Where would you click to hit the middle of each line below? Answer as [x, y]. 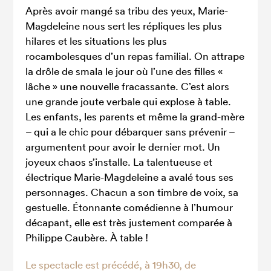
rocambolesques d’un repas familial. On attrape [135, 56]
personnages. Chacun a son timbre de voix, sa [132, 192]
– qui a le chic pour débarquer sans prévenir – [130, 132]
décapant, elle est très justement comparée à [129, 222]
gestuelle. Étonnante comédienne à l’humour [129, 207]
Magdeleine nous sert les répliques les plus [124, 26]
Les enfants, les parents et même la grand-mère [135, 116]
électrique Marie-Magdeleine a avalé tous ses [130, 177]
